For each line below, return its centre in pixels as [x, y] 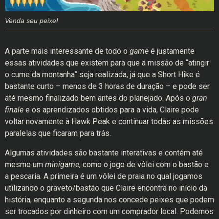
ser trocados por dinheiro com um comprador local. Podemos [109, 212]
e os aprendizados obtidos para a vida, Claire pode [112, 110]
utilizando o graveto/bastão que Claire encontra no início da [106, 188]
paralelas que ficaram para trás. [58, 133]
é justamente [173, 51]
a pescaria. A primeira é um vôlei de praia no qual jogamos [104, 176]
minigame [62, 165]
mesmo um [25, 165]
